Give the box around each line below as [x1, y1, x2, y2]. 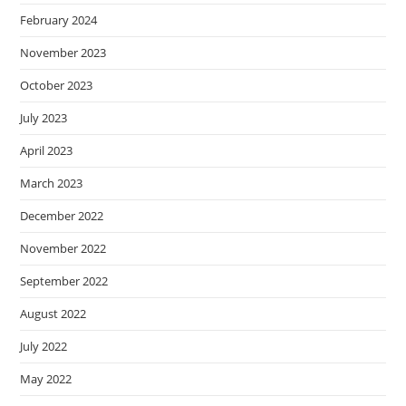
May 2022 [20, 371, 72, 387]
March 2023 [20, 175, 83, 191]
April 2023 [20, 142, 73, 159]
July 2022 [20, 338, 68, 354]
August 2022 [20, 305, 87, 322]
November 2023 [20, 44, 107, 61]
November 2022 [20, 240, 107, 256]
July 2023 [20, 110, 68, 126]
